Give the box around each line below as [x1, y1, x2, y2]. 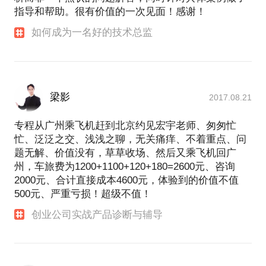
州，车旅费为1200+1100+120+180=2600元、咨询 [14, 160, 235, 172]
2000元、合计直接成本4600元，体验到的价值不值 [14, 174, 239, 186]
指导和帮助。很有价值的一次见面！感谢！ [14, 6, 206, 18]
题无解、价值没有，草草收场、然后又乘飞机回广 [14, 147, 236, 159]
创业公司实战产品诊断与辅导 [31, 208, 163, 220]
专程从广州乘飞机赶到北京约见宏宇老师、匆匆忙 [14, 119, 236, 131]
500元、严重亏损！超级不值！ [14, 188, 151, 199]
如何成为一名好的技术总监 [31, 27, 153, 39]
